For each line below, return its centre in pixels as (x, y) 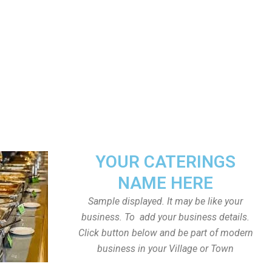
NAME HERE (165, 183)
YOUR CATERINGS (165, 162)
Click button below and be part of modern (165, 233)
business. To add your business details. (165, 217)
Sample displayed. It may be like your (165, 201)
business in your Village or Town (165, 249)
